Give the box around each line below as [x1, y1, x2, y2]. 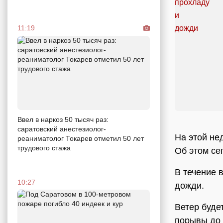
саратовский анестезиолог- [17, 125, 106, 133]
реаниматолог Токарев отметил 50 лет [17, 134, 144, 143]
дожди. [175, 181, 204, 191]
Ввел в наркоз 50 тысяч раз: [17, 115, 109, 124]
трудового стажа [17, 144, 71, 152]
